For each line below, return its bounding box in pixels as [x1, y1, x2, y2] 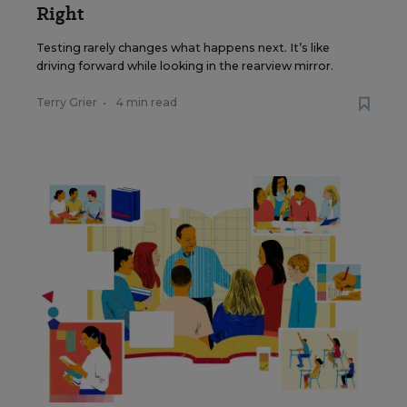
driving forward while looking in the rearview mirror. [36, 58, 333, 73]
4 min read [115, 94, 177, 109]
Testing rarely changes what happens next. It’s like [36, 40, 330, 55]
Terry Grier [36, 94, 97, 109]
